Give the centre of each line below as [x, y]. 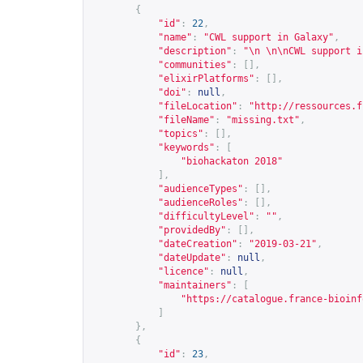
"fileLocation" [198, 106]
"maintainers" [195, 285]
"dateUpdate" [192, 258]
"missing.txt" [263, 120]
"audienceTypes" [201, 189]
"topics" [181, 134]
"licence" [184, 271]
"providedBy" [192, 230]
